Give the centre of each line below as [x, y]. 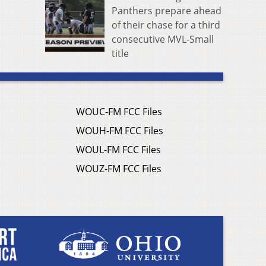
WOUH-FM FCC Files [120, 130]
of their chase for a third [166, 25]
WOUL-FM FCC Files [118, 149]
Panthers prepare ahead [167, 10]
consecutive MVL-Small [163, 39]
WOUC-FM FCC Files [119, 111]
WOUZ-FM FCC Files [119, 168]
